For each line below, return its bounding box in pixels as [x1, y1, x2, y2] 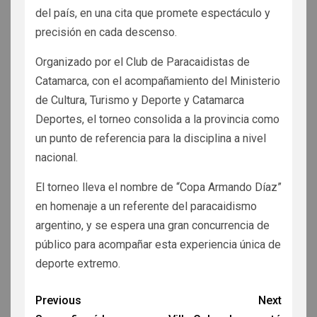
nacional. [35, 150, 78, 164]
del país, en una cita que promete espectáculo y [35, 6, 270, 20]
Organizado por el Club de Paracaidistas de [35, 54, 250, 69]
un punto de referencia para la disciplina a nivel [35, 131, 266, 145]
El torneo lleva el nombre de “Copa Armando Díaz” [35, 180, 282, 194]
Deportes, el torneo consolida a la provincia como [35, 112, 279, 126]
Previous [35, 293, 81, 307]
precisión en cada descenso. [35, 25, 177, 39]
